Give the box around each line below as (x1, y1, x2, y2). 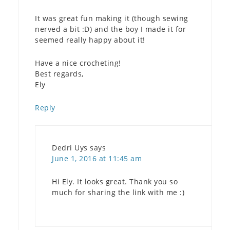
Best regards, (35, 68, 84, 79)
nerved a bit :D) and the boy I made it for (35, 24, 186, 34)
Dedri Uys (52, 142, 88, 152)
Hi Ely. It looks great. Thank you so (52, 176, 178, 186)
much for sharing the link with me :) (52, 187, 184, 197)
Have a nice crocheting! (35, 57, 121, 68)
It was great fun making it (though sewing (35, 13, 188, 23)
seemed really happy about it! (35, 34, 145, 45)
